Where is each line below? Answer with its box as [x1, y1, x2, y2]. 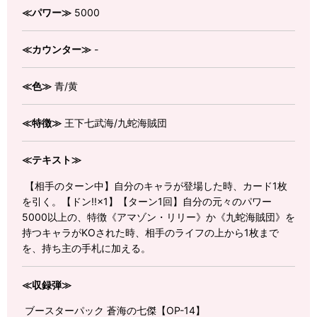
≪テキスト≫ [22, 154, 81, 166]
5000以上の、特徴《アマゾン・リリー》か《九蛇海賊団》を [22, 210, 295, 223]
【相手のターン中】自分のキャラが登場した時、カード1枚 [22, 179, 287, 192]
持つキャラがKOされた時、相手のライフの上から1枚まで [22, 226, 279, 238]
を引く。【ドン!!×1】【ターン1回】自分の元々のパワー [22, 195, 272, 207]
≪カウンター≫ [22, 43, 91, 56]
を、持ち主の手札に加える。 [22, 241, 151, 254]
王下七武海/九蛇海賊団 [62, 117, 167, 129]
